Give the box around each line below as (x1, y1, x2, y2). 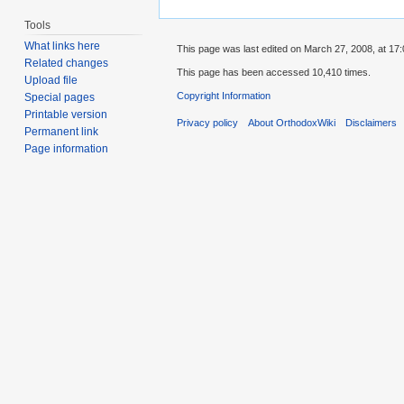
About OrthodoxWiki (248, 117, 336, 129)
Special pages (24, 91, 96, 105)
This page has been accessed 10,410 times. (177, 66, 371, 78)
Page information (24, 142, 109, 156)
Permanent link (24, 125, 99, 139)
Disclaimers (345, 117, 398, 129)
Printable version (24, 108, 108, 122)
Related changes (24, 57, 109, 70)
